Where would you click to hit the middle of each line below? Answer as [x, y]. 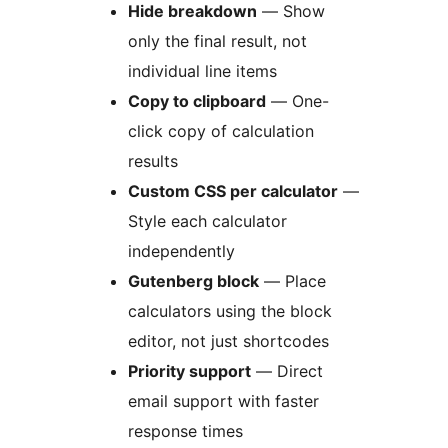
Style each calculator [207, 220]
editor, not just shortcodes [228, 340]
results [153, 160]
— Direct [287, 370]
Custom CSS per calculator [233, 190]
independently [181, 250]
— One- [297, 100]
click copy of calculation [221, 130]
